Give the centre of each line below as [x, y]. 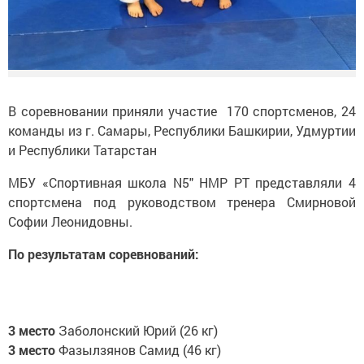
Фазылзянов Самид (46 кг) [138, 349]
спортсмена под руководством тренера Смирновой [182, 201]
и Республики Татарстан [84, 149]
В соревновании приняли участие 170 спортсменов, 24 [182, 110]
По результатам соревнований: [104, 253]
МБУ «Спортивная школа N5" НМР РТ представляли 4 [182, 182]
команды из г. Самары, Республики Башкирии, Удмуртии [182, 130]
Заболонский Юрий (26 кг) [136, 330]
